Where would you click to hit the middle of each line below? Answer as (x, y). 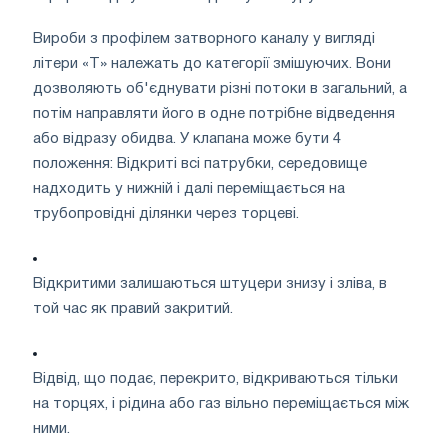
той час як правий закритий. (133, 308)
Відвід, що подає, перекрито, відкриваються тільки (215, 378)
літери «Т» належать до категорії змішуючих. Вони (212, 63)
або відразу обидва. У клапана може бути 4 (187, 138)
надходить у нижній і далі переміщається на (189, 188)
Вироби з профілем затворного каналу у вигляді (204, 38)
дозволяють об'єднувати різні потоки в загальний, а (220, 88)
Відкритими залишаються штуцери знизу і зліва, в (210, 283)
